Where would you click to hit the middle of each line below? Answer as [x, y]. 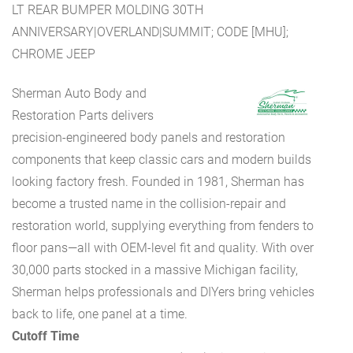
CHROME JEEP [54, 54]
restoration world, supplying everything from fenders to [163, 226]
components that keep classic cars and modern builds [162, 160]
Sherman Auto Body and [79, 94]
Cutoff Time [46, 336]
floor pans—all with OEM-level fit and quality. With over [163, 248]
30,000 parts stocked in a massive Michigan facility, [155, 270]
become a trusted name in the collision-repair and [149, 204]
